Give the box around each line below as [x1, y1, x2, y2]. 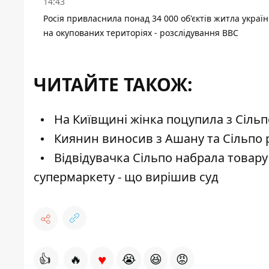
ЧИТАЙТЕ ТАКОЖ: [34, 72, 193, 97]
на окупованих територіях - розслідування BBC [43, 27, 238, 39]
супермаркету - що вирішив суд [34, 169, 219, 186]
